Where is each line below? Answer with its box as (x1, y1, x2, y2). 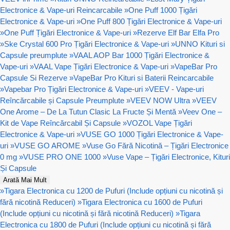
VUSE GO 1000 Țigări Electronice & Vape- (81, 130, 223, 139)
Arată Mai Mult (3, 176, 47, 184)
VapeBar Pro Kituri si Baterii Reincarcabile (73, 73, 214, 83)
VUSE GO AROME (14, 141, 80, 150)
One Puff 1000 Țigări (128, 6, 197, 15)
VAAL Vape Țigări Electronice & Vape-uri (34, 62, 168, 71)
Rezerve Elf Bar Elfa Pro (137, 28, 219, 37)
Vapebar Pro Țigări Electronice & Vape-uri (4, 85, 143, 94)
